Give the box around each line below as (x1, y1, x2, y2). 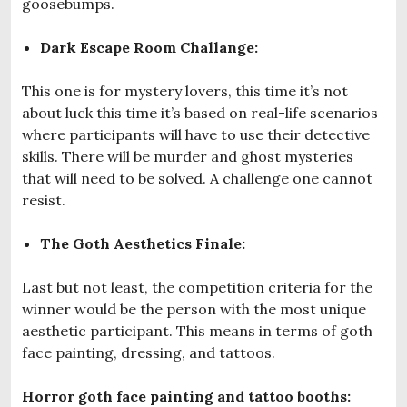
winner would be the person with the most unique (22, 299, 366, 318)
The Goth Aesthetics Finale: (40, 233, 245, 253)
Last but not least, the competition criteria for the (22, 277, 372, 296)
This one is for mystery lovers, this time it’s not (22, 81, 348, 100)
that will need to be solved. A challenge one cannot (22, 168, 372, 187)
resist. (22, 190, 65, 209)
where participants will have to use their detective (22, 124, 370, 144)
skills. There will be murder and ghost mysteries (22, 146, 353, 165)
